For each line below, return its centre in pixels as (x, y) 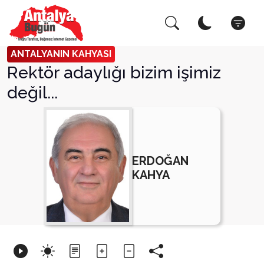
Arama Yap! (52, 26)
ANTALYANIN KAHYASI (61, 54)
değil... (32, 93)
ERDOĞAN (160, 161)
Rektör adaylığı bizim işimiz (114, 72)
